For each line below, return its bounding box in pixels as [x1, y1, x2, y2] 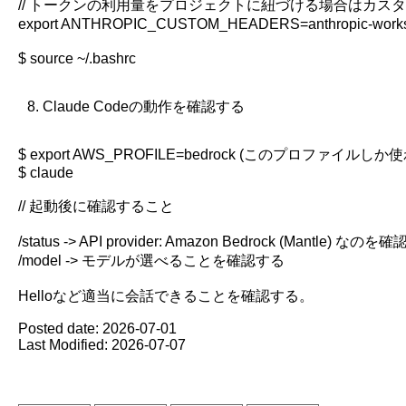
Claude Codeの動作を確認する [43, 98, 246, 114]
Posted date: [18, 320, 102, 336]
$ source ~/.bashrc [18, 50, 136, 66]
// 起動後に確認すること [18, 198, 174, 214]
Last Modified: [18, 336, 111, 353]
